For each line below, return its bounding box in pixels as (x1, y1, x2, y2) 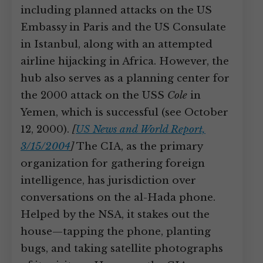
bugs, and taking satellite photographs (21, 242, 223, 255)
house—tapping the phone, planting (21, 225, 211, 238)
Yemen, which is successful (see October (21, 106, 228, 119)
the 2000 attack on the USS (21, 89, 167, 102)
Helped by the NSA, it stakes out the (21, 208, 210, 221)
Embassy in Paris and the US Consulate (21, 21, 226, 33)
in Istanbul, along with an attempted (21, 38, 213, 50)
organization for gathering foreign (21, 157, 205, 170)
